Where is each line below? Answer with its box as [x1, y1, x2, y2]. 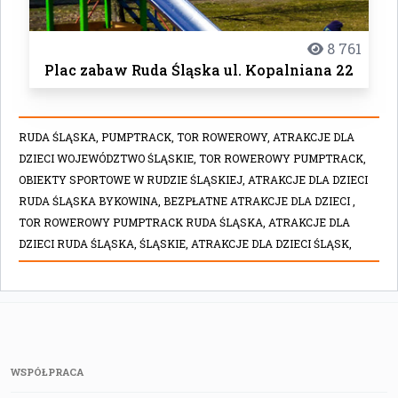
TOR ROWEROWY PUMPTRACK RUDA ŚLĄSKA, [19, 214, 268, 229]
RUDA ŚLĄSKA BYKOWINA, [19, 193, 163, 208]
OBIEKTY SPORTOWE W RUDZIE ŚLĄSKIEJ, [19, 171, 248, 187]
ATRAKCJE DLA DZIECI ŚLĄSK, [191, 235, 352, 251]
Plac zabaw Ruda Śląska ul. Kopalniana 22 [44, 60, 354, 79]
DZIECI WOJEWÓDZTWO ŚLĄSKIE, [19, 150, 199, 165]
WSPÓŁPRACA [11, 364, 84, 378]
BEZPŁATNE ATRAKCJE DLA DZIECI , [163, 193, 355, 208]
